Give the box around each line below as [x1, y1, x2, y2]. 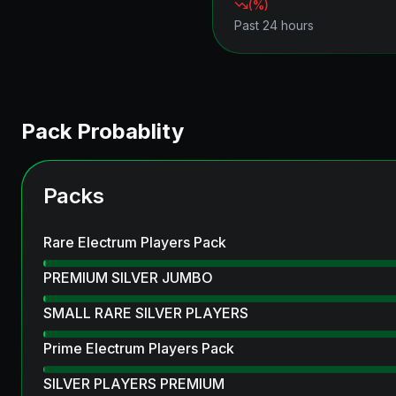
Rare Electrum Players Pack [43, 233, 226, 251]
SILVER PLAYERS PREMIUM [43, 375, 225, 392]
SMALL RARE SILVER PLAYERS [43, 304, 248, 322]
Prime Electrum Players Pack [43, 339, 234, 357]
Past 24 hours [234, 18, 314, 33]
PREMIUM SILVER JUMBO [43, 269, 213, 286]
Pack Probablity [21, 118, 184, 144]
